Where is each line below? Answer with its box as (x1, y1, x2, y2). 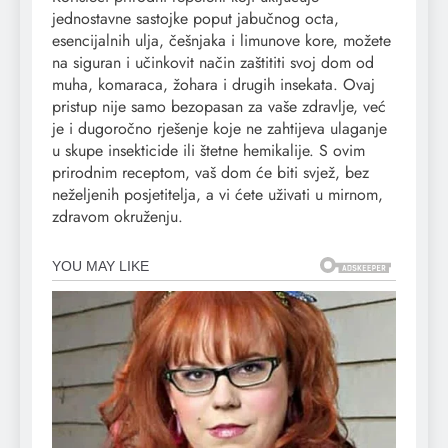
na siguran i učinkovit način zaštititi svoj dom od (52, 51, 374, 75)
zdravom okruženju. (52, 205, 183, 229)
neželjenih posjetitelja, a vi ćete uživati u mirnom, (52, 183, 383, 207)
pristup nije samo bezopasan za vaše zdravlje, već (52, 95, 386, 119)
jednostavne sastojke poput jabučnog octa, (52, 7, 339, 31)
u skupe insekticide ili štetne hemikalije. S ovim (52, 139, 365, 163)
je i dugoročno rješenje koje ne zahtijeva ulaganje (52, 117, 387, 141)
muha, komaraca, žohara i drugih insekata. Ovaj (52, 73, 375, 97)
